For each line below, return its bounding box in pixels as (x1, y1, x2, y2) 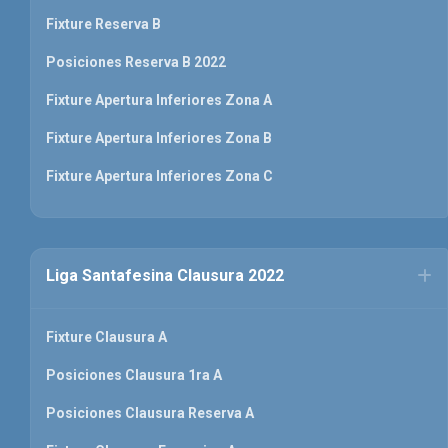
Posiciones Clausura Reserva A (46, 405, 254, 422)
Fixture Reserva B (46, 16, 161, 33)
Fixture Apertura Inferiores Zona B (46, 130, 272, 147)
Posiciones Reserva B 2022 (46, 54, 226, 71)
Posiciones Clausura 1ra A (46, 367, 222, 384)
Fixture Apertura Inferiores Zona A (46, 92, 272, 109)
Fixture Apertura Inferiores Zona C (46, 168, 273, 185)
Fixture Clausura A (46, 329, 167, 346)
